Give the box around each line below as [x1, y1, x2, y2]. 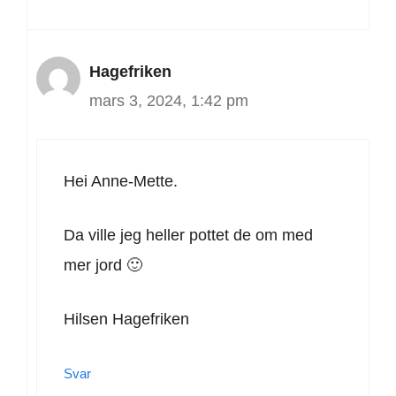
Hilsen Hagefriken [64, 310, 189, 329]
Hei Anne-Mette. [64, 172, 178, 191]
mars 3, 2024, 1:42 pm [89, 92, 248, 110]
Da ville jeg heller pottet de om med [64, 226, 313, 245]
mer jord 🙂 [64, 256, 142, 275]
